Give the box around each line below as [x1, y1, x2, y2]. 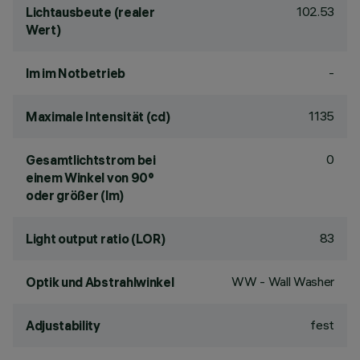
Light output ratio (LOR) [26, 231, 166, 247]
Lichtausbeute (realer [26, 4, 155, 20]
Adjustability [26, 317, 100, 333]
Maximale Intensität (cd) [26, 108, 170, 125]
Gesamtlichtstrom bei [26, 152, 156, 168]
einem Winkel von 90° [26, 170, 154, 186]
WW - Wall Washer [231, 273, 334, 289]
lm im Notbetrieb [26, 65, 125, 81]
